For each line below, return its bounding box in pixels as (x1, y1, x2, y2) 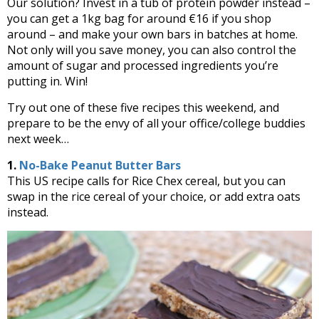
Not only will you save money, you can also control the (7, 41, 296, 58)
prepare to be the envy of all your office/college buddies (7, 115, 305, 131)
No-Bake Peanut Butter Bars (19, 157, 181, 173)
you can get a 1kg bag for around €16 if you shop (7, 10, 271, 26)
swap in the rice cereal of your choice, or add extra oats (7, 188, 300, 204)
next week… (7, 130, 69, 147)
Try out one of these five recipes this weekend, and (7, 99, 279, 115)
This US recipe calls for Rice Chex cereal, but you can (7, 172, 286, 189)
